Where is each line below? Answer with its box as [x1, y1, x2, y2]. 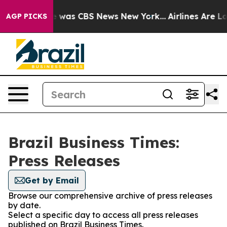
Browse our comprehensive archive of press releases [8, 191, 212, 201]
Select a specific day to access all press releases [8, 210, 198, 220]
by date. [8, 200, 41, 210]
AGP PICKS [6, 12, 47, 21]
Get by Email [25, 175, 79, 185]
